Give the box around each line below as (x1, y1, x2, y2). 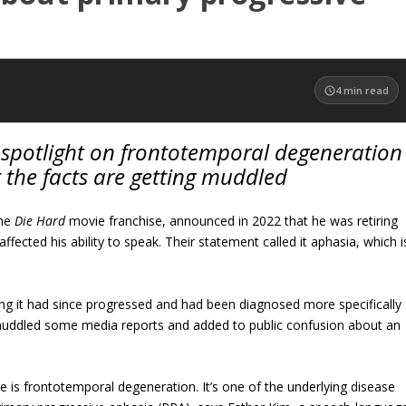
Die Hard (14, 212, 66, 230)
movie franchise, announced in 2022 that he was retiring (65, 212, 399, 230)
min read (343, 83, 390, 98)
